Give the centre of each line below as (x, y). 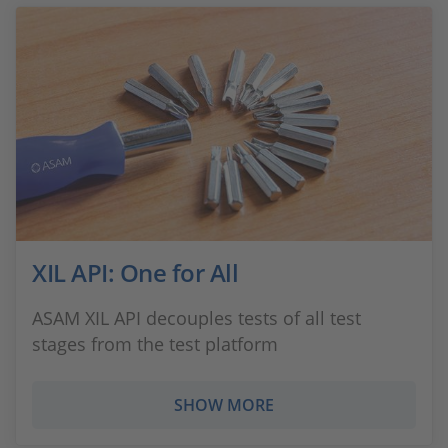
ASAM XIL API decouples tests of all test (196, 318)
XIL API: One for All (135, 272)
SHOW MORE (224, 405)
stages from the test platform (155, 344)
